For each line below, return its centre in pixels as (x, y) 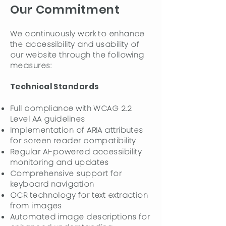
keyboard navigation (52, 184)
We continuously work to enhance (77, 34)
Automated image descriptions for (80, 217)
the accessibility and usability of (75, 44)
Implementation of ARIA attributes (77, 130)
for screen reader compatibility (73, 140)
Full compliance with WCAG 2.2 (71, 108)
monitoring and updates (60, 162)
